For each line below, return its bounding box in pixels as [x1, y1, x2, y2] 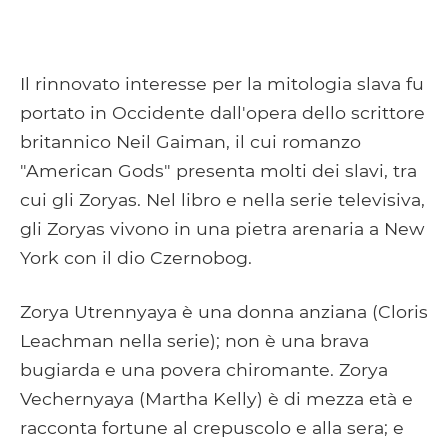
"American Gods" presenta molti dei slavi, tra [20, 159, 417, 181]
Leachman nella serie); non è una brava [20, 329, 369, 351]
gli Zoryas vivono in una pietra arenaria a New [20, 217, 424, 239]
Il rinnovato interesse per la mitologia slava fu [20, 72, 424, 94]
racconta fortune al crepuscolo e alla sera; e [20, 416, 404, 438]
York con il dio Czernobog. [20, 246, 257, 268]
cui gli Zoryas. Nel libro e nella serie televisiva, [20, 188, 425, 210]
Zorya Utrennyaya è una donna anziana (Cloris [20, 300, 428, 322]
